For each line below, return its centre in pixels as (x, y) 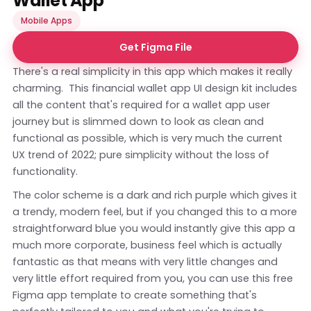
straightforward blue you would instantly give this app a (154, 228)
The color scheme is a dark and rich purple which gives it (155, 195)
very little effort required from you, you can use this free (153, 278)
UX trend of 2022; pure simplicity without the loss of (141, 154)
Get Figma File (155, 47)
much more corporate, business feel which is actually (147, 245)
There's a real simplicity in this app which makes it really (152, 71)
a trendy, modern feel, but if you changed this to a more (155, 211)
